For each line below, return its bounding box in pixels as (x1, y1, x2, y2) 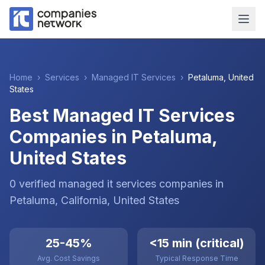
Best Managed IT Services (9, 105, 235, 126)
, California (55, 194, 107, 206)
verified (16, 177, 59, 190)
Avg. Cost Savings (37, 254, 100, 263)
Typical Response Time (154, 254, 238, 263)
